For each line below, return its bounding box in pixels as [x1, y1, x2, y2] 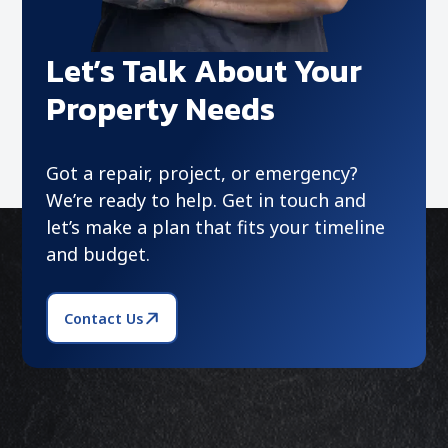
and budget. [46, 242, 151, 267]
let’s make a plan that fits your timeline [46, 215, 386, 240]
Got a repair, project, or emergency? [46, 161, 359, 186]
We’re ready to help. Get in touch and [46, 188, 367, 213]
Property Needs [46, 85, 276, 134]
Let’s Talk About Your [46, 47, 363, 96]
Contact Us [64, 308, 145, 328]
